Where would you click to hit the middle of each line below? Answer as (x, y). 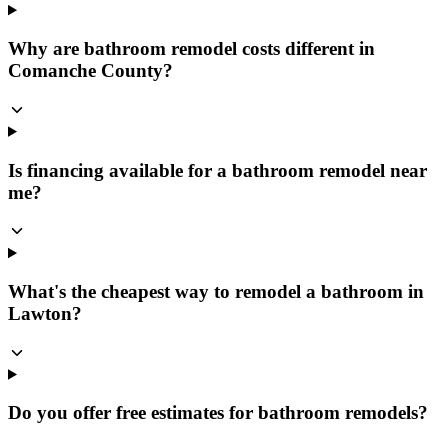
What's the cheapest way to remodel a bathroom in (216, 292)
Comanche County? (90, 71)
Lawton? (45, 314)
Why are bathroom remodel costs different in (191, 49)
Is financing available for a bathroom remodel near (217, 170)
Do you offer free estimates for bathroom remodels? (218, 413)
